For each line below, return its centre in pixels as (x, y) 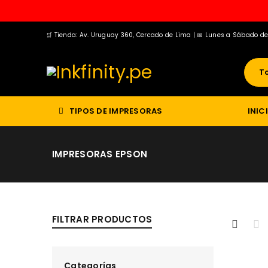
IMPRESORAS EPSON (100, 154)
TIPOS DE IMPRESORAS (116, 111)
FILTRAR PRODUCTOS (102, 219)
